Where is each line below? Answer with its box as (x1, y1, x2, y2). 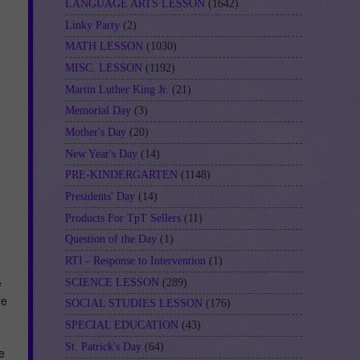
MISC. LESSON (65, 62, 142, 75)
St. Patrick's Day (65, 340, 141, 353)
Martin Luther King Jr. (65, 83, 169, 96)
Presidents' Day (65, 190, 135, 203)
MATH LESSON (65, 40, 143, 53)
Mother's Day (65, 126, 126, 139)
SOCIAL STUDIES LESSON (65, 297, 202, 310)
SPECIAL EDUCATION (65, 319, 178, 332)
